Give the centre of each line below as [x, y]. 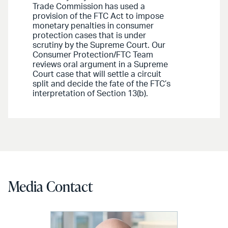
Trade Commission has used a [89, 7]
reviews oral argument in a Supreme [100, 65]
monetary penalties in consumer [93, 26]
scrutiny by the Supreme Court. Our [99, 46]
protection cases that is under [89, 36]
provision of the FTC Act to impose [98, 17]
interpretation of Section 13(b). [90, 94]
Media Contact [50, 187]
